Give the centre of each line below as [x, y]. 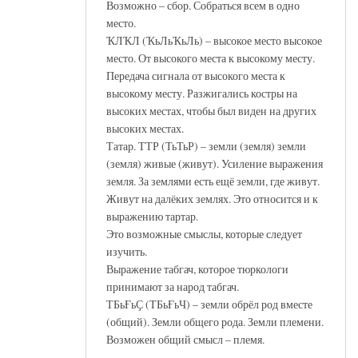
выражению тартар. [152, 216]
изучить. [127, 251]
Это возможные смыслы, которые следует [204, 233]
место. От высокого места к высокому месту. [211, 58]
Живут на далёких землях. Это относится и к [212, 198]
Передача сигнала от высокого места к [196, 75]
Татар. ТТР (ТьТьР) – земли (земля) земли [206, 145]
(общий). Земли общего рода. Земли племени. [215, 321]
